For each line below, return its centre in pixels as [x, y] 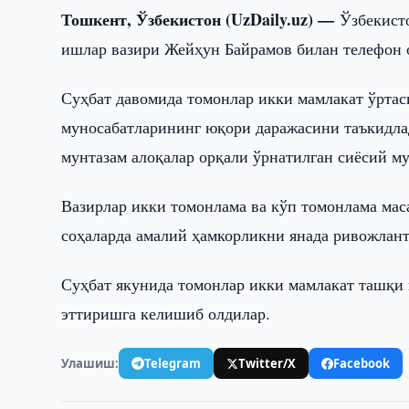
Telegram [173, 363]
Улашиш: [90, 363]
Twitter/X [267, 363]
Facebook [362, 363]
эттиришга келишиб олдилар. [166, 313]
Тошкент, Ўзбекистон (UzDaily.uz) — [201, 19]
